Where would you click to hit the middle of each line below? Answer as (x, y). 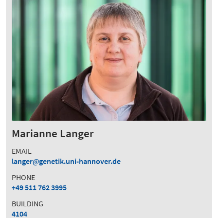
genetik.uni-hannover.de (80, 161)
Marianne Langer (53, 134)
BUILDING (27, 204)
